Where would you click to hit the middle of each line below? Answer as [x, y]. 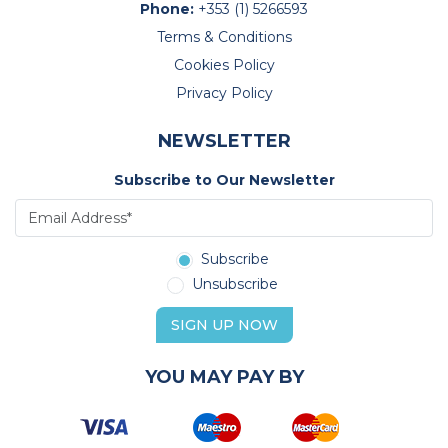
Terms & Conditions [224, 37]
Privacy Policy [224, 93]
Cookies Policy [224, 65]
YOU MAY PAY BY [224, 377]
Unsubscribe [235, 284]
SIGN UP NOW [224, 325]
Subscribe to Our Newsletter [224, 180]
